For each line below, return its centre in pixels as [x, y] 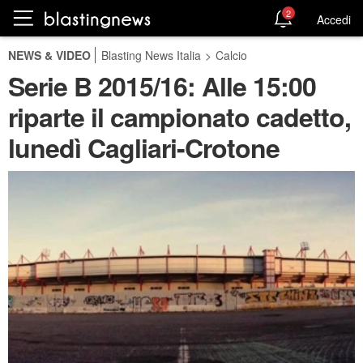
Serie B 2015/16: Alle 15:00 [162, 86]
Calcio [231, 55]
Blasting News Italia [151, 55]
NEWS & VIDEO [49, 55]
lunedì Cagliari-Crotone [144, 147]
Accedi [334, 19]
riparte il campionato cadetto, [179, 117]
